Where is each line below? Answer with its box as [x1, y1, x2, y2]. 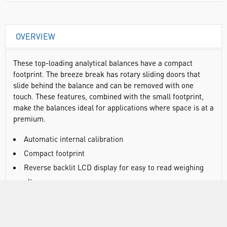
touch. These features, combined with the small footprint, [13, 91, 204, 101]
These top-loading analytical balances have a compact [13, 58, 193, 68]
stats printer [13, 205, 54, 215]
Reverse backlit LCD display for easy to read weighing [24, 162, 204, 172]
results [13, 176, 36, 186]
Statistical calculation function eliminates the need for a [24, 191, 210, 201]
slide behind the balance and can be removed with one [13, 80, 194, 90]
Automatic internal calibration [24, 134, 123, 144]
